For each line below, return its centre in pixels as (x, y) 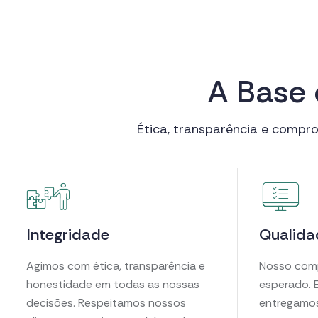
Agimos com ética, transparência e (116, 266)
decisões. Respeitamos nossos (106, 303)
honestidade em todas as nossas (113, 284)
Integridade (68, 235)
